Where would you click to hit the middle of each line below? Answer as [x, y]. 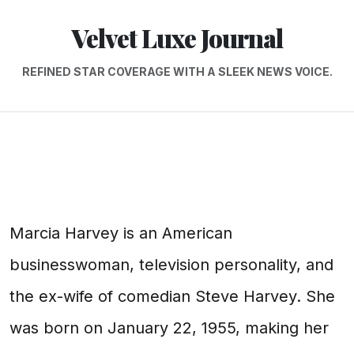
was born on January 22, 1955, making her [169, 328]
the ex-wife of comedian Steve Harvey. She [172, 296]
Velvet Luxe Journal [177, 38]
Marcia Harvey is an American [121, 233]
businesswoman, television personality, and [171, 265]
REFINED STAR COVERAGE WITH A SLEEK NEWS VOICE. [177, 72]
